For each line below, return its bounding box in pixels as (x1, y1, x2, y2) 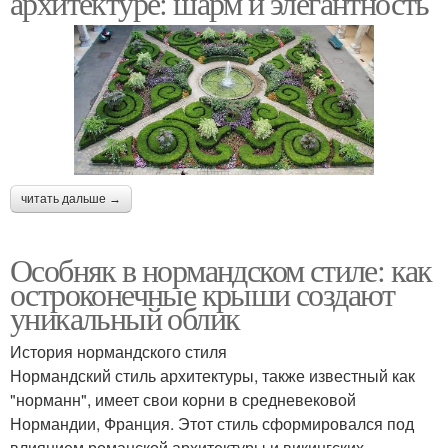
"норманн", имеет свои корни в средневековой (10, 388, 356, 411)
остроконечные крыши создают (10, 272, 395, 315)
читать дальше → (21, 192, 121, 206)
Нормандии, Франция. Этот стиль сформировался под (10, 412, 414, 435)
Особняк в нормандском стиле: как (10, 248, 432, 291)
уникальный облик (10, 296, 240, 339)
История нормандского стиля (10, 340, 227, 363)
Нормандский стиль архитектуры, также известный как (10, 364, 415, 387)
